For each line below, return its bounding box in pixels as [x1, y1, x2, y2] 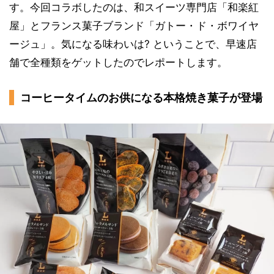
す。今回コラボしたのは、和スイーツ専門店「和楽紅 [9, 1, 259, 13]
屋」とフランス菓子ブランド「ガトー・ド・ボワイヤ [9, 20, 259, 32]
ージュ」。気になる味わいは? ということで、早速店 [9, 38, 257, 50]
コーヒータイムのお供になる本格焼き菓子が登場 [20, 91, 262, 104]
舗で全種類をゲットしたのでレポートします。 [9, 56, 228, 68]
